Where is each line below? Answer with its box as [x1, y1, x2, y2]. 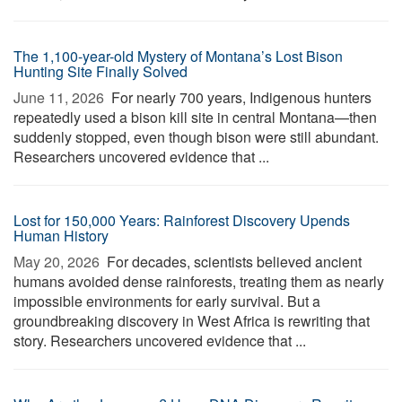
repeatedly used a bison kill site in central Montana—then [13, 107, 377, 127]
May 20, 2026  [13, 251, 103, 272]
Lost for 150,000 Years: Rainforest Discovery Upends [13, 210, 350, 231]
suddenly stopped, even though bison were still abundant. [13, 127, 379, 147]
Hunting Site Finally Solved [13, 61, 188, 82]
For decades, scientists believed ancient [103, 251, 362, 272]
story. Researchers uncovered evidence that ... [13, 330, 306, 351]
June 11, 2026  [13, 87, 108, 108]
